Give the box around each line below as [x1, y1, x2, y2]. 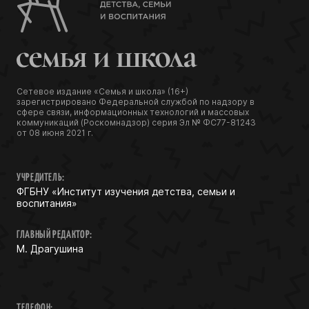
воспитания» [17, 197, 77, 209]
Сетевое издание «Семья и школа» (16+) [17, 86, 188, 97]
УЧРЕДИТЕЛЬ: [17, 172, 66, 183]
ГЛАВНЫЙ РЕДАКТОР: [17, 229, 92, 240]
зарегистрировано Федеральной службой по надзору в [17, 96, 255, 107]
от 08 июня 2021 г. [17, 127, 93, 138]
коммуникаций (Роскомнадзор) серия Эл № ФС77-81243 [17, 117, 256, 128]
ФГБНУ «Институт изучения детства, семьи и [17, 185, 235, 197]
